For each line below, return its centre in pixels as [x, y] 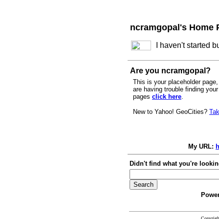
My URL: [202, 146]
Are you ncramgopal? [170, 71]
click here [167, 97]
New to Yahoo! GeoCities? [171, 112]
